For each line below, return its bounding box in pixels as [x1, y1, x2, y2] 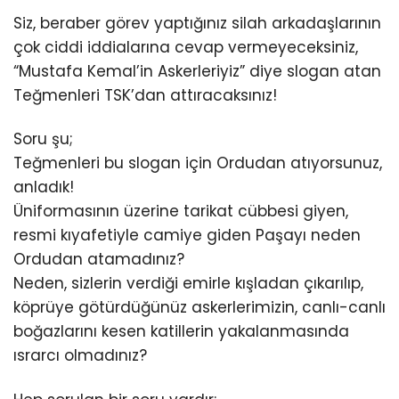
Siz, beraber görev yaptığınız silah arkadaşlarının [13, 12, 381, 35]
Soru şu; [13, 128, 73, 151]
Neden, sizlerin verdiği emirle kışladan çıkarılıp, [13, 273, 363, 295]
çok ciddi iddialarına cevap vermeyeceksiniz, [13, 37, 358, 59]
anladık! [13, 176, 74, 199]
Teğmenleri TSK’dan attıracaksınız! [13, 85, 277, 107]
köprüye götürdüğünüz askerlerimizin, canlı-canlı [13, 297, 386, 319]
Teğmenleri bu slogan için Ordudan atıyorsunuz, [13, 152, 382, 175]
